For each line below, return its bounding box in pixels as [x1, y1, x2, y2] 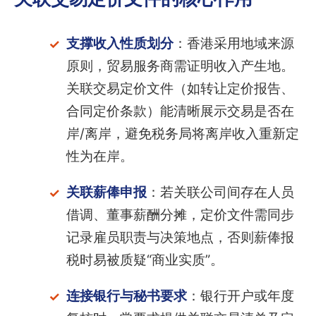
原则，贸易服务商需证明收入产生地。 [66, 57, 294, 74]
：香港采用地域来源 [173, 35, 294, 51]
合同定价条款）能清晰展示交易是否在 [66, 102, 294, 119]
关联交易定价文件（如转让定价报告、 [66, 80, 294, 97]
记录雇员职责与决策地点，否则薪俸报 [66, 229, 294, 245]
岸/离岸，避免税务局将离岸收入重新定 [66, 125, 299, 142]
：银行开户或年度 [186, 287, 294, 304]
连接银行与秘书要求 [66, 287, 187, 304]
